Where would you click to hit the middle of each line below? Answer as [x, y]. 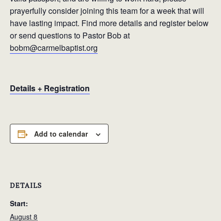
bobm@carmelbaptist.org [54, 48]
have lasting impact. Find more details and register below [109, 23]
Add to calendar [61, 134]
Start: [19, 203]
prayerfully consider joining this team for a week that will [107, 11]
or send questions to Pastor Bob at [70, 35]
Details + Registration [50, 88]
